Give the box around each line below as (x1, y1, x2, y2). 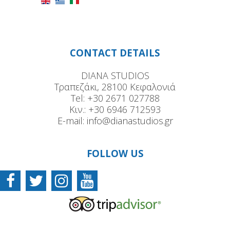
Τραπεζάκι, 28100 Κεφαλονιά (54, 81, 176, 93)
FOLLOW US (86, 147, 144, 160)
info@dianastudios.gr (86, 114, 173, 127)
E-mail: (57, 114, 87, 127)
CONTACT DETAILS (70, 46, 160, 60)
